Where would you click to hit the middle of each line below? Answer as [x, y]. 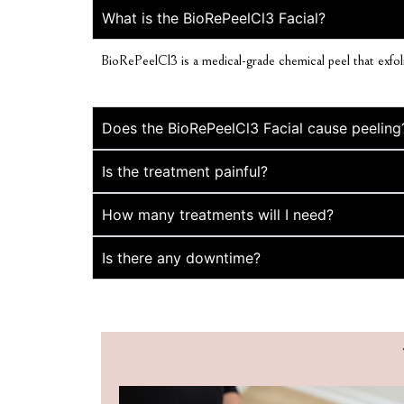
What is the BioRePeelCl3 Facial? [214, 18]
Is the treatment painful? [185, 171]
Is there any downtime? [181, 257]
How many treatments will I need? [218, 214]
